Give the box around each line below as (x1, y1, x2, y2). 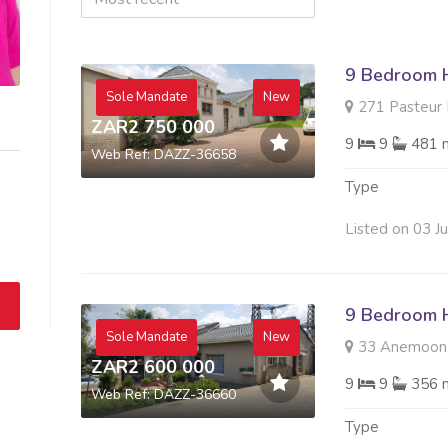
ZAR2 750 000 (90, 114, 215, 139)
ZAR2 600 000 (90, 354, 215, 379)
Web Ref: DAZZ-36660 (90, 384, 236, 404)
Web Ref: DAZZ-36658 (90, 144, 236, 164)
